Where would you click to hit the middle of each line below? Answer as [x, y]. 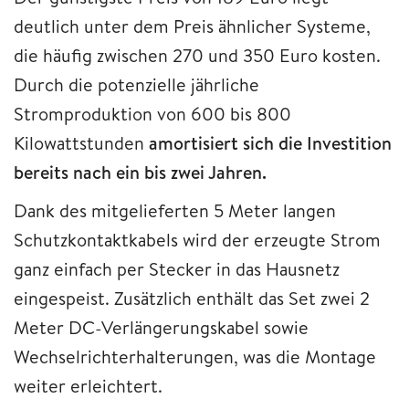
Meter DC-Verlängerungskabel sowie [161, 328]
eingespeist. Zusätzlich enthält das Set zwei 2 [192, 299]
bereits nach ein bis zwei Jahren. [140, 173]
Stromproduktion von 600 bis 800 [152, 114]
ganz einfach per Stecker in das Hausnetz [177, 269]
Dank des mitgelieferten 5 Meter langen [175, 211]
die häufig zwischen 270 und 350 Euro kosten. [197, 56]
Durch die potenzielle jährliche [136, 85]
